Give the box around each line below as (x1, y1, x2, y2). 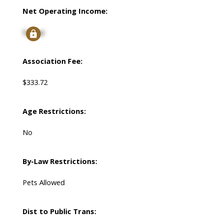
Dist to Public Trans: (22, 206, 96, 217)
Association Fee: (22, 56, 82, 66)
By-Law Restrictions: (22, 156, 97, 166)
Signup (22, 27, 45, 37)
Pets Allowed (22, 177, 65, 188)
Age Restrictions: (22, 106, 86, 116)
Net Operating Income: (22, 6, 108, 16)
